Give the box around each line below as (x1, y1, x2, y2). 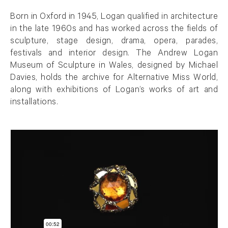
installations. (10, 98, 58, 108)
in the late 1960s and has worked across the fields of (10, 24, 218, 35)
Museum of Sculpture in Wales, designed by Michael (10, 61, 218, 71)
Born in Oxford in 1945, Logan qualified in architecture (10, 12, 218, 22)
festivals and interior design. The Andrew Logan (10, 49, 218, 59)
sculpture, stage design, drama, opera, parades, (10, 37, 218, 47)
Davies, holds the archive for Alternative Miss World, (10, 73, 218, 83)
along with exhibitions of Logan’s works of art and (10, 85, 218, 96)
